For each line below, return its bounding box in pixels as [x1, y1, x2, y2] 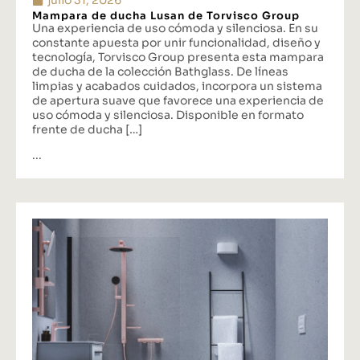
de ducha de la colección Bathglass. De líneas [32, 63, 288, 79]
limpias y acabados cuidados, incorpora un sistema [32, 78, 322, 93]
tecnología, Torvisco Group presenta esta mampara [32, 49, 324, 64]
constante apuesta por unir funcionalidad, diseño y [32, 35, 321, 50]
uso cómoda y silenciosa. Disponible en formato [32, 107, 304, 122]
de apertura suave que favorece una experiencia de [32, 92, 324, 108]
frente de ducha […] [32, 121, 142, 137]
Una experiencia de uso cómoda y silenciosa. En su [32, 20, 318, 35]
